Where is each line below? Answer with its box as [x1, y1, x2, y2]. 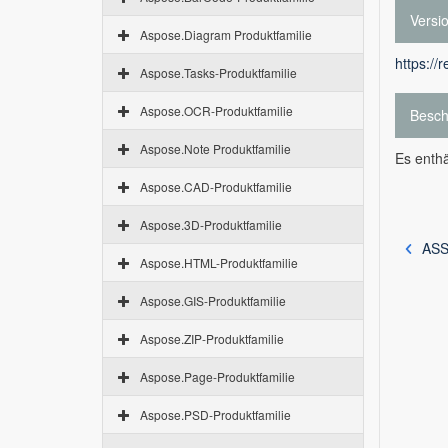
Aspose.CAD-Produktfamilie [140, 178, 292, 195]
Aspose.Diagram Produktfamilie [140, 26, 312, 43]
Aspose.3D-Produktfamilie [140, 216, 282, 233]
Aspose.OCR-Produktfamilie [140, 102, 293, 119]
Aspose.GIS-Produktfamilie [140, 292, 286, 309]
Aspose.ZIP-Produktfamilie [140, 330, 284, 347]
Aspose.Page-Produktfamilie [140, 368, 295, 385]
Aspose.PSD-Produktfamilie [140, 406, 291, 423]
